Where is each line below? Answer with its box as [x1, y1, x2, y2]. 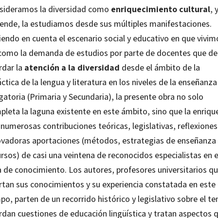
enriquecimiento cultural [110, 3, 210, 15]
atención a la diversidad [24, 62, 120, 73]
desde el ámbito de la [119, 62, 200, 73]
